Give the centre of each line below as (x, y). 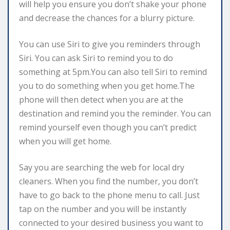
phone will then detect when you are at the (101, 99)
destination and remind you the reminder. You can (115, 113)
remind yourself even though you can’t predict (108, 127)
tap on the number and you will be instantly (103, 209)
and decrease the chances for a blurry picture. (107, 18)
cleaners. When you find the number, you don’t (109, 181)
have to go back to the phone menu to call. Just (109, 195)
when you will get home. (65, 141)
